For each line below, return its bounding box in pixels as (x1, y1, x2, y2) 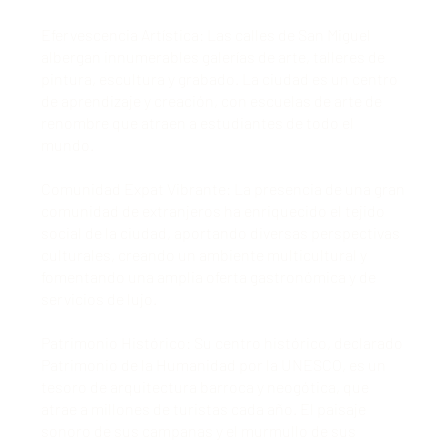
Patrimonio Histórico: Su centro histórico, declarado (40, 332, 403, 352)
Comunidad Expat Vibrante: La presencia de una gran (40, 178, 405, 198)
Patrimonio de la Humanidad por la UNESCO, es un (40, 354, 386, 374)
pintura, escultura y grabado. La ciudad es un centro (40, 68, 398, 88)
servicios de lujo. (40, 288, 157, 308)
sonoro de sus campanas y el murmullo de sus (40, 420, 356, 440)
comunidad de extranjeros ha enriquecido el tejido (40, 200, 385, 220)
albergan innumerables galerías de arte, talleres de (40, 46, 385, 66)
